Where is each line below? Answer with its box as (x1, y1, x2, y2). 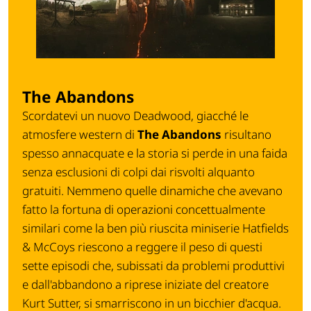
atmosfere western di (22, 126, 137, 143)
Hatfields (242, 220, 289, 237)
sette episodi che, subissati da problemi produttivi (22, 258, 285, 274)
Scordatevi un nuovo (22, 108, 133, 124)
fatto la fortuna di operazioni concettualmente (22, 201, 265, 218)
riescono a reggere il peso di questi (75, 239, 262, 255)
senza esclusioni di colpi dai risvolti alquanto (22, 164, 255, 180)
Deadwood (133, 108, 191, 124)
